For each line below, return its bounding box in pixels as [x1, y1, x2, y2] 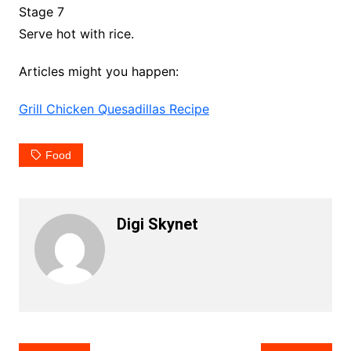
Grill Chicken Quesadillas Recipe [18, 101, 209, 118]
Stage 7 [18, 4, 64, 20]
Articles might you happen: [18, 63, 179, 80]
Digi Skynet [116, 215, 198, 234]
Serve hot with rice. [18, 26, 134, 42]
